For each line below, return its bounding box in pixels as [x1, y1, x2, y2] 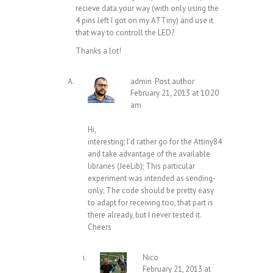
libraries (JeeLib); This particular [88, 161, 195, 172]
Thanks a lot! [76, 46, 121, 57]
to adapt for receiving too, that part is [88, 197, 213, 208]
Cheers [88, 222, 112, 233]
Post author [155, 76, 194, 87]
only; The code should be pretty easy [88, 185, 214, 196]
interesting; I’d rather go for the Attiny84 [88, 136, 222, 147]
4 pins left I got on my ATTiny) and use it [76, 15, 213, 26]
